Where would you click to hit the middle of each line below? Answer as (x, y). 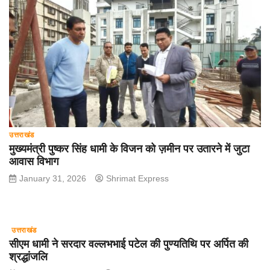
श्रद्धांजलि (28, 257)
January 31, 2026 (53, 179)
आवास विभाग (34, 162)
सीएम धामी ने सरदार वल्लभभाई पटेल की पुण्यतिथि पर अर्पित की (129, 244)
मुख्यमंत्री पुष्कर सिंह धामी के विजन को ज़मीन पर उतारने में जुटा (129, 149)
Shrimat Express (137, 179)
